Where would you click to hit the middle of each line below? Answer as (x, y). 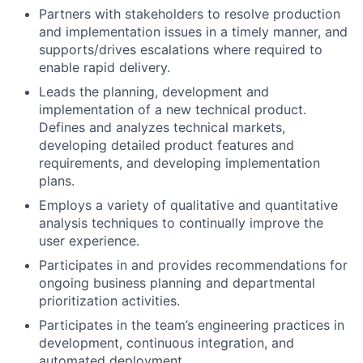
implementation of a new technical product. (173, 109)
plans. (57, 181)
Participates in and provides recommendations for (193, 265)
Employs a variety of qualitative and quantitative (188, 205)
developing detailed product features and (167, 145)
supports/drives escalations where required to (181, 49)
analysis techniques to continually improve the (181, 223)
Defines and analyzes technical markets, (162, 127)
